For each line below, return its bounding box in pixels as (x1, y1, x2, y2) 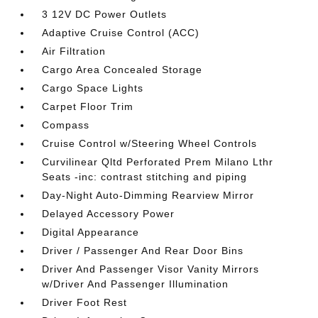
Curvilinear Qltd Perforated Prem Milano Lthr (42, 156, 274, 168)
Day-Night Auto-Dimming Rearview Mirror (42, 190, 255, 201)
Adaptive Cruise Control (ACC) (42, 27, 200, 38)
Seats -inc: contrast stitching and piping (42, 171, 248, 182)
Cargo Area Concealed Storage (42, 64, 203, 75)
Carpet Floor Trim (42, 101, 134, 112)
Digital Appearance (42, 226, 140, 238)
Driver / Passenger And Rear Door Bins (42, 245, 244, 256)
